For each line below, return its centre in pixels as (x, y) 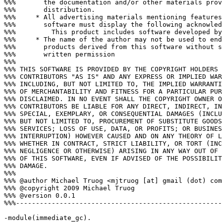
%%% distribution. (50, 10)
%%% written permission (59, 55)
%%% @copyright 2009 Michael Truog (69, 188)
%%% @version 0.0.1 (40, 196)
